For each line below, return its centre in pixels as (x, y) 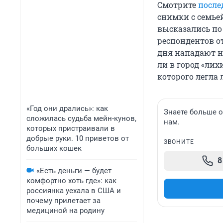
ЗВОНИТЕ (179, 142)
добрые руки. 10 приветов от (78, 138)
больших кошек (54, 148)
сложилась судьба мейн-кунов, (81, 118)
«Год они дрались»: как (67, 109)
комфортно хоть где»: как (71, 181)
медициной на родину (65, 211)
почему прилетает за (63, 201)
